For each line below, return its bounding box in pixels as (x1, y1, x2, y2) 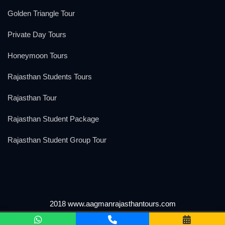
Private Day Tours (8, 30, 66, 39)
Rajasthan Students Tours (8, 72, 92, 81)
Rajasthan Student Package (8, 115, 99, 123)
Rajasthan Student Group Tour (8, 136, 106, 144)
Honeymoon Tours (8, 51, 68, 60)
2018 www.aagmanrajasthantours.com (49, 199, 176, 208)
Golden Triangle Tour (8, 9, 75, 18)
